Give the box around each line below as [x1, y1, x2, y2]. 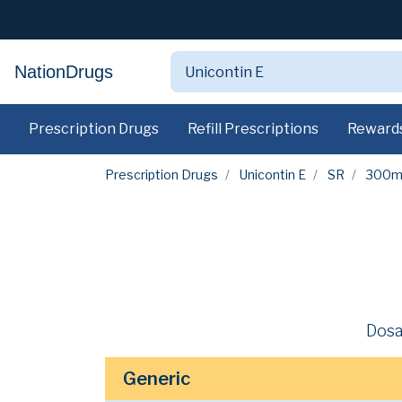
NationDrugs [14, 62, 113, 82]
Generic [123, 368, 190, 389]
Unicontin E [240, 167, 306, 182]
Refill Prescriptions [188, 120, 319, 137]
